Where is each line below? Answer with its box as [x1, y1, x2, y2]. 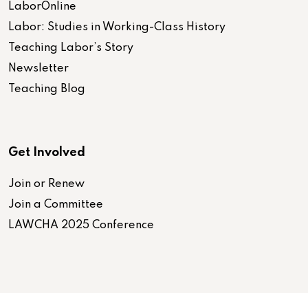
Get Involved [8, 146, 85, 159]
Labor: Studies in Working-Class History [8, 21, 225, 33]
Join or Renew [8, 178, 85, 190]
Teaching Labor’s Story [8, 42, 133, 54]
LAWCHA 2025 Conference [8, 219, 154, 231]
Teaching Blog [8, 83, 85, 95]
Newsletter [8, 63, 69, 74]
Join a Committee [8, 199, 103, 210]
